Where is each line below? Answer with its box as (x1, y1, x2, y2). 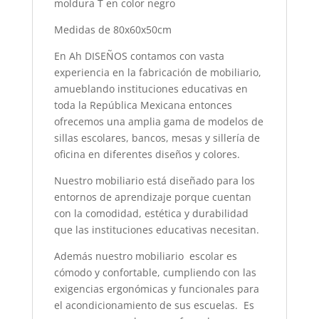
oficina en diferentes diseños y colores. (53, 147, 240, 162)
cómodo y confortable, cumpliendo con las (53, 266, 256, 280)
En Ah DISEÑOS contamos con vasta (53, 49, 224, 63)
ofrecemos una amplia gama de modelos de (53, 115, 263, 129)
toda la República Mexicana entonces (53, 98, 232, 113)
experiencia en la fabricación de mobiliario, (53, 66, 261, 80)
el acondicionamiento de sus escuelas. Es (53, 298, 254, 313)
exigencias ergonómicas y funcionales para (53, 282, 259, 296)
